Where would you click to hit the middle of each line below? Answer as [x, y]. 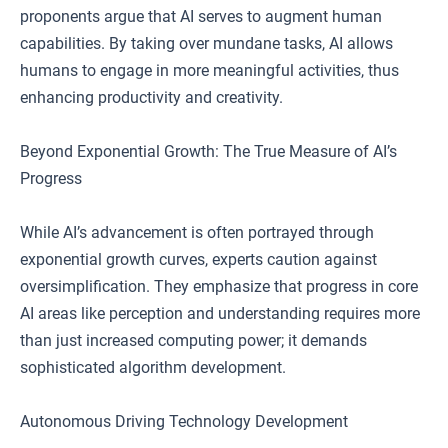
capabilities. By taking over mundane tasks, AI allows [206, 43]
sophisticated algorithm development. [153, 367]
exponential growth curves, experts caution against [198, 259]
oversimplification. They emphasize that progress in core [219, 286]
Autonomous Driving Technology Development [184, 421]
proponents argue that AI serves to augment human [201, 16]
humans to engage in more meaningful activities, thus [209, 70]
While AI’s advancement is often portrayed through [197, 232]
